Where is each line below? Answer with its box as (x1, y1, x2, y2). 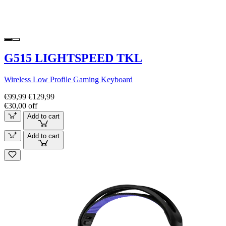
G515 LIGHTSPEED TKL (4, 51, 142, 65)
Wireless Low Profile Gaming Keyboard (4, 75, 133, 84)
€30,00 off (4, 101, 37, 110)
